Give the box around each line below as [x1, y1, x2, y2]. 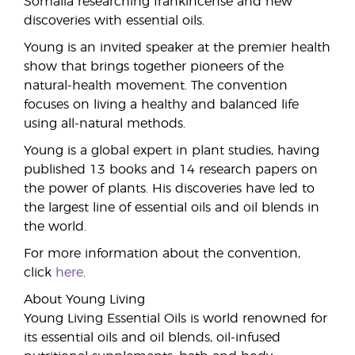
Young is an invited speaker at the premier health [24, 41, 330, 54]
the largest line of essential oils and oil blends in [24, 201, 319, 214]
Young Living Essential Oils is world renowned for [24, 312, 327, 325]
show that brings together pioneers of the [24, 60, 284, 73]
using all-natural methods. [24, 117, 185, 130]
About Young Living [24, 293, 145, 306]
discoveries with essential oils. [24, 14, 204, 27]
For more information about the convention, [24, 247, 300, 260]
